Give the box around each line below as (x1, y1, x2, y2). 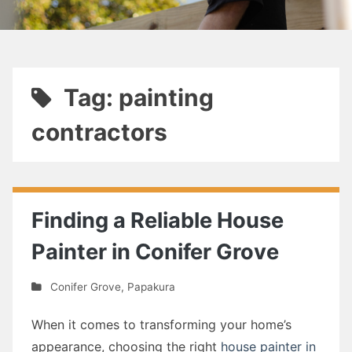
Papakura (126, 280, 175, 293)
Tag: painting (63, 83, 214, 112)
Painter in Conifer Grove (31, 239, 279, 265)
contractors (31, 118, 167, 146)
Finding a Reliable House (31, 207, 284, 233)
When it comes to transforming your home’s (31, 316, 291, 332)
